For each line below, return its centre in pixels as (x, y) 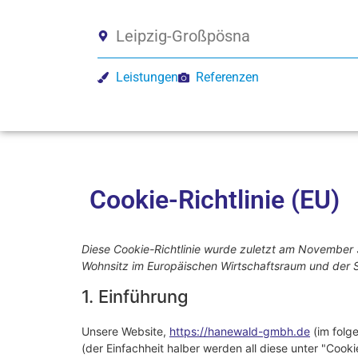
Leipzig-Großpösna (183, 36)
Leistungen (147, 77)
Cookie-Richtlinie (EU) (215, 199)
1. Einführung (135, 296)
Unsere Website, (125, 331)
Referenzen (227, 77)
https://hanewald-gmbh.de (240, 331)
